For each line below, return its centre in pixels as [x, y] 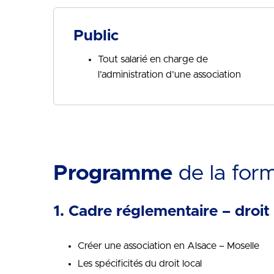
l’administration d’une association [169, 75]
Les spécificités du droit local [140, 264]
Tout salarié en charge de [153, 59]
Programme [113, 173]
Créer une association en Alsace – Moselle [168, 246]
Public [96, 36]
